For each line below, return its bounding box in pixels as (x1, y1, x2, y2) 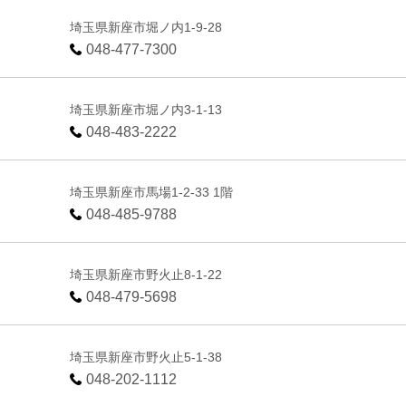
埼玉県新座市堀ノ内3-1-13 (70, 101, 223, 117)
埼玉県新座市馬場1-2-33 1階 (70, 184, 234, 199)
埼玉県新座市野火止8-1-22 (70, 266, 223, 282)
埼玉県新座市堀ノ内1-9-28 (70, 19, 223, 34)
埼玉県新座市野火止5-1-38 (70, 349, 223, 364)
